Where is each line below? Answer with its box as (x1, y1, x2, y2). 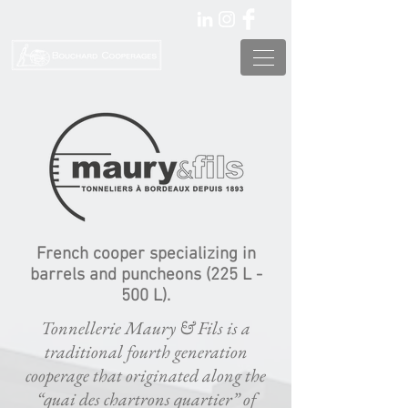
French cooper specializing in (36, 244, 256, 265)
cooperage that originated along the (25, 363, 266, 387)
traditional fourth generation (44, 340, 248, 363)
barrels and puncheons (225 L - (29, 265, 262, 286)
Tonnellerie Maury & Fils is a (41, 316, 250, 340)
